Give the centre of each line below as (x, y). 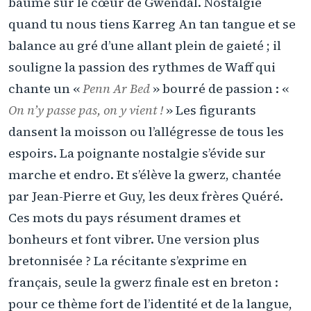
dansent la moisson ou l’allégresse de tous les (146, 131)
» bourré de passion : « (219, 88)
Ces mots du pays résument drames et (125, 217)
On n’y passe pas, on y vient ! (86, 110)
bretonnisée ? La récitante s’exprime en (128, 260)
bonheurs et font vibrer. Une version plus (134, 239)
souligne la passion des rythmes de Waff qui (142, 67)
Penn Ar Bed (116, 88)
